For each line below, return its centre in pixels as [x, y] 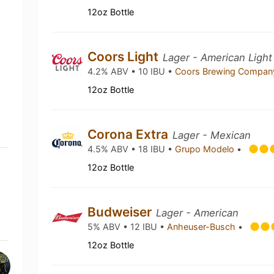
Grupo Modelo [206, 149]
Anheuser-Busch [203, 227]
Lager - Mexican [212, 135]
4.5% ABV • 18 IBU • [131, 149]
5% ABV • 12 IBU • [128, 227]
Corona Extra [130, 134]
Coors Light [125, 57]
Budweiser [121, 212]
